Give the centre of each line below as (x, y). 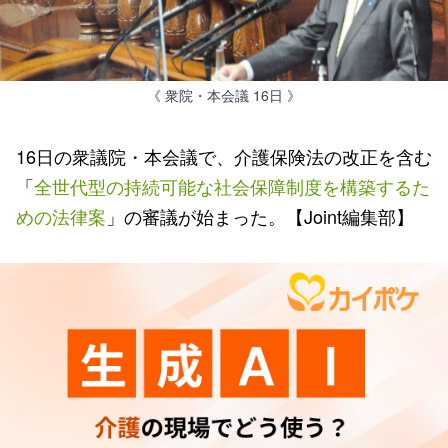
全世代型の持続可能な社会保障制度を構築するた (232, 186)
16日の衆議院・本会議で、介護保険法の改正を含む (224, 156)
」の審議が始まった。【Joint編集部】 (260, 216)
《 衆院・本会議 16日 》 (224, 95)
